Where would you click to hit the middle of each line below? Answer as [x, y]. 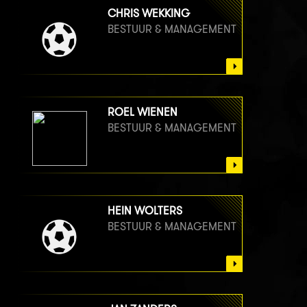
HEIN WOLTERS [145, 211]
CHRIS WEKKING [149, 14]
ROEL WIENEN [143, 112]
